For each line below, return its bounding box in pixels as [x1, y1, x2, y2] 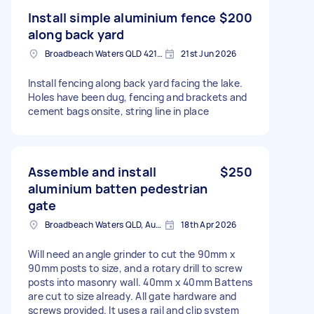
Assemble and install [28, 163, 156, 180]
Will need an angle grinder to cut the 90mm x [28, 247, 235, 261]
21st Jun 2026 [181, 47, 237, 60]
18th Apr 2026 [181, 218, 237, 231]
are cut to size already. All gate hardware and [28, 289, 237, 303]
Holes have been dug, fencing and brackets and [28, 90, 247, 104]
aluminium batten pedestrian [28, 179, 208, 197]
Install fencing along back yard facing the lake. [28, 76, 243, 90]
